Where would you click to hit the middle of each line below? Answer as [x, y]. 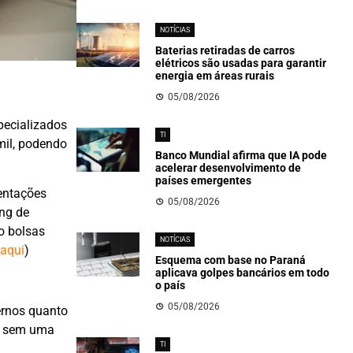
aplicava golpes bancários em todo [242, 273]
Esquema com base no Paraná [230, 260]
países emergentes [203, 180]
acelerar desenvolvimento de [228, 168]
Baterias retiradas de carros [225, 50]
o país [170, 285]
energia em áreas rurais [214, 76]
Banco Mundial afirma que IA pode [241, 155]
